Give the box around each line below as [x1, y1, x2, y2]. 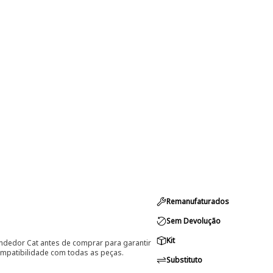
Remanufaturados [166, 196, 229, 207]
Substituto [166, 255, 202, 265]
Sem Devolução [166, 216, 221, 226]
